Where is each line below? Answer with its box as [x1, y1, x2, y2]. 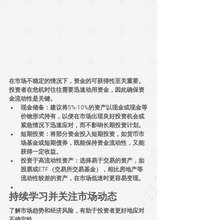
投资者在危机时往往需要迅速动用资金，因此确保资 [9, 86, 144, 94]
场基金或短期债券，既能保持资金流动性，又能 [21, 139, 144, 147]
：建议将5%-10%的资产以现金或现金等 [44, 104, 147, 111]
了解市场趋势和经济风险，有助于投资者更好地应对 [9, 207, 144, 215]
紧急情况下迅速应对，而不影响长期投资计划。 [21, 122, 144, 129]
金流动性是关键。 [9, 95, 56, 103]
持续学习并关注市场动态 [9, 191, 117, 203]
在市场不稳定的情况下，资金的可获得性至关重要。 [9, 78, 144, 85]
